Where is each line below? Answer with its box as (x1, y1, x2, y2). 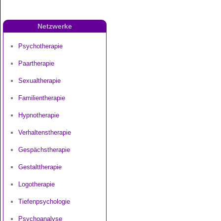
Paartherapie (18, 59, 54, 67)
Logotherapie (18, 180, 55, 188)
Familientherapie (18, 94, 65, 102)
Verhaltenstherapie (18, 128, 71, 136)
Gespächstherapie (18, 146, 70, 153)
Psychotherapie (18, 42, 63, 50)
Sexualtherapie (18, 76, 61, 84)
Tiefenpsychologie (18, 197, 70, 205)
